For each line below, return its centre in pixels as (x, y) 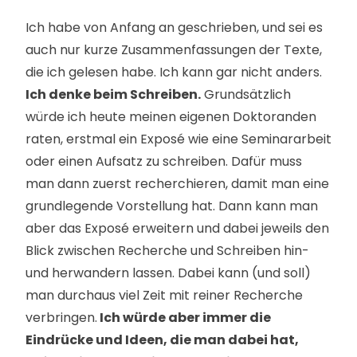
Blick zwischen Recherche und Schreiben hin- (167, 251)
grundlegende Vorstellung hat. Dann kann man (172, 206)
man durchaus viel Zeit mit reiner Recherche (164, 295)
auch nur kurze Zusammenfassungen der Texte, (174, 50)
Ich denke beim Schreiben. (113, 94)
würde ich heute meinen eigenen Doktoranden (171, 117)
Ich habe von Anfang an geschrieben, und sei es (174, 27)
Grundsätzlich (246, 94)
